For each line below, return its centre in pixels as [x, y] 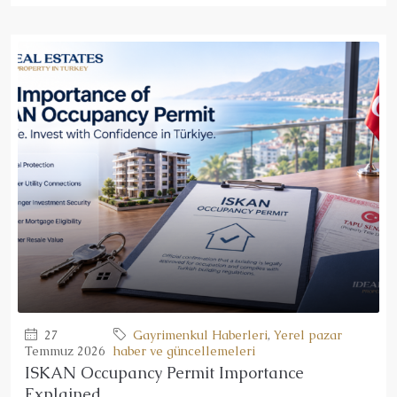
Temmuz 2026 [65, 351]
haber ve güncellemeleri [185, 351]
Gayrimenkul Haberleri [201, 335]
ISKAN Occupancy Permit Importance [164, 373]
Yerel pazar [308, 335]
